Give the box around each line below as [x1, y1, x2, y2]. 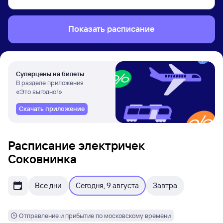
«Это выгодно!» [16, 88, 62, 96]
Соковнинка [8, 151, 77, 166]
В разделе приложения [16, 79, 84, 87]
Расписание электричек [8, 138, 145, 153]
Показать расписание [68, 23, 155, 34]
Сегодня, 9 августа [76, 181, 139, 190]
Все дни [35, 181, 62, 190]
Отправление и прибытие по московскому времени [19, 211, 171, 220]
